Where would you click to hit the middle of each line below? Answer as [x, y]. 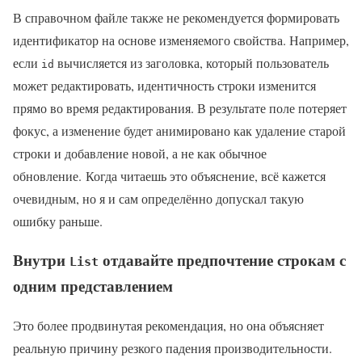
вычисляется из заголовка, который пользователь [192, 62]
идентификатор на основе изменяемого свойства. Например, [181, 40]
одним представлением [93, 286]
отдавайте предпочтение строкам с [222, 260]
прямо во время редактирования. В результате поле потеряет [180, 107]
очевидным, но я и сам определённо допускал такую [158, 198]
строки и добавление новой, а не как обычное [140, 153]
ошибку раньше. [58, 221]
